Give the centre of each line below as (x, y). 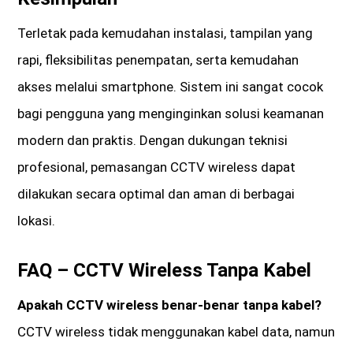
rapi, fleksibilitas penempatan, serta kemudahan (158, 60)
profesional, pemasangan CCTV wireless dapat (157, 167)
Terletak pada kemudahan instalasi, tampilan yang (165, 33)
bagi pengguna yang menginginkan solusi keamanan (171, 114)
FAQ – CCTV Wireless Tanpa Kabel (165, 271)
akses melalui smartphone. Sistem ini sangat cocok (171, 87)
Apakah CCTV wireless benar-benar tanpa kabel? (170, 305)
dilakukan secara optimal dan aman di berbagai (156, 194)
